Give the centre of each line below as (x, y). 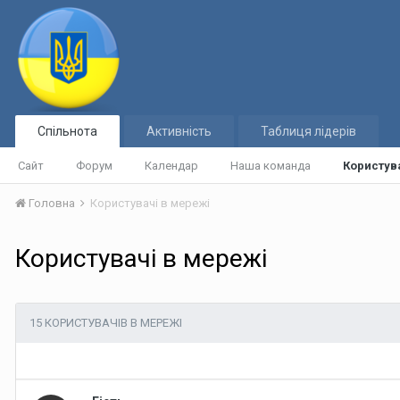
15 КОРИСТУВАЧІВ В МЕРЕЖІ (106, 323)
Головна (52, 203)
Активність (179, 131)
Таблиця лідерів (308, 131)
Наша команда (271, 166)
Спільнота (67, 131)
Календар (171, 166)
